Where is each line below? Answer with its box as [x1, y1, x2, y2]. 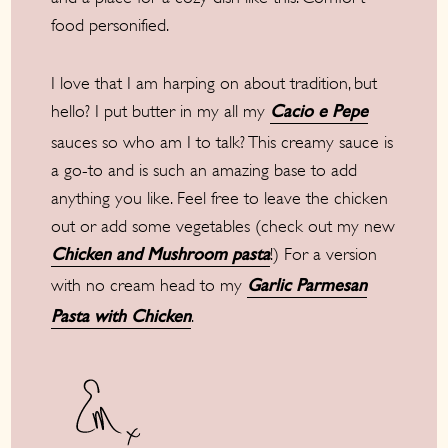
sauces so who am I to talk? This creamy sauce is [51, 132, 394, 153]
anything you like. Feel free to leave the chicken [51, 188, 389, 209]
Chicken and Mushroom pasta [51, 248, 271, 267]
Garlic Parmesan [247, 279, 368, 298]
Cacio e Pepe [270, 105, 369, 124]
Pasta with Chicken [51, 310, 192, 329]
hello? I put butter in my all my [51, 101, 271, 122]
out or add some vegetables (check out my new [51, 216, 396, 237]
